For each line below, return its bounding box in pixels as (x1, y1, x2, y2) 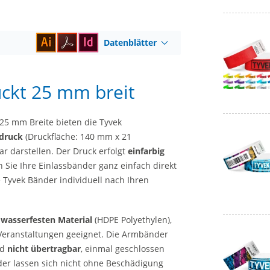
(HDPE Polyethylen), (92, 213, 172, 225)
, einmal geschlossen (81, 242, 165, 254)
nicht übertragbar (7, 242, 81, 254)
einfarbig (128, 145, 165, 157)
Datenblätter (104, 37, 157, 48)
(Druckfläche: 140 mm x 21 (23, 131, 131, 142)
